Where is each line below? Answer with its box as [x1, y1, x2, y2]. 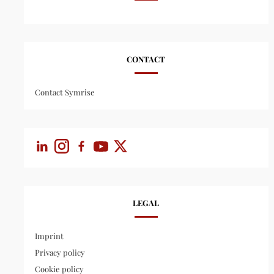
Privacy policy [34, 246, 85, 257]
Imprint [34, 230, 64, 241]
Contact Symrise [34, 86, 95, 97]
